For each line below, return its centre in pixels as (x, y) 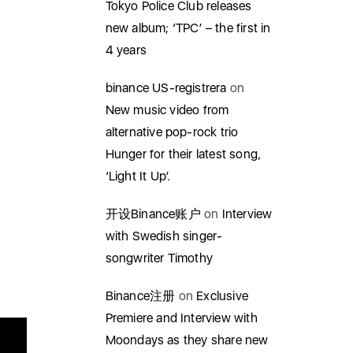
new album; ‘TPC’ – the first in (188, 28)
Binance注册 (140, 296)
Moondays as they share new (187, 340)
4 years (126, 50)
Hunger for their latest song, (183, 154)
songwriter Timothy (159, 258)
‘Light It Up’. (138, 176)
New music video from (167, 110)
